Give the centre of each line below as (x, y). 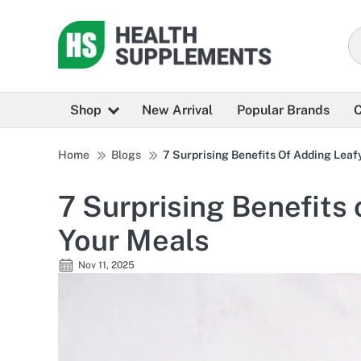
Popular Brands (283, 110)
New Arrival (177, 110)
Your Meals (134, 241)
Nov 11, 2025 (106, 266)
